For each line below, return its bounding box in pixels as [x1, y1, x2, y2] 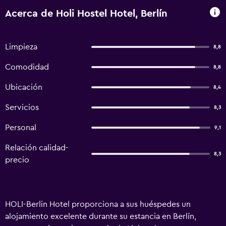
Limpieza [5, 43, 37, 51]
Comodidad [5, 63, 49, 71]
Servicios [5, 103, 39, 111]
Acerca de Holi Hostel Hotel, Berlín [5, 8, 167, 19]
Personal [5, 124, 36, 132]
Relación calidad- [5, 144, 69, 152]
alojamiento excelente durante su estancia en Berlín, [5, 212, 196, 220]
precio [5, 156, 29, 164]
